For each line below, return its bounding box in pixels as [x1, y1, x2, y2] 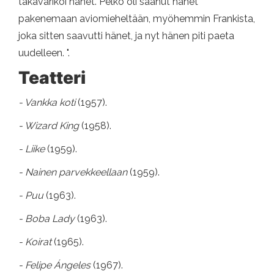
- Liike [18, 143, 47, 155]
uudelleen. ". [18, 47, 70, 59]
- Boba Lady [18, 213, 77, 225]
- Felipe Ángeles [18, 259, 93, 272]
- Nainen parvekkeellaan [18, 166, 130, 179]
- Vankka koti [18, 97, 78, 109]
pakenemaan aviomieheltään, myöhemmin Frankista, [18, 13, 255, 25]
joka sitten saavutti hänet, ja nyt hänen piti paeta [18, 30, 234, 42]
